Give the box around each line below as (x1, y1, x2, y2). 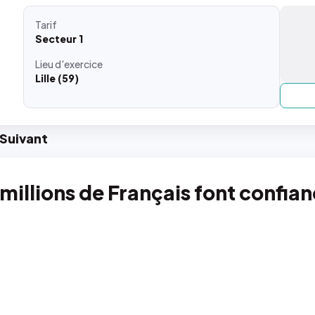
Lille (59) (35, 72, 79, 84)
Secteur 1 (35, 32, 84, 45)
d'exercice (55, 58, 103, 70)
